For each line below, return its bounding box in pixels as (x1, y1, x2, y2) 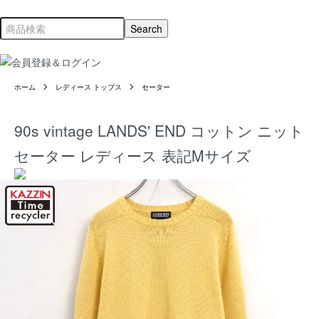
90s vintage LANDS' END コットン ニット (14, 119, 304, 141)
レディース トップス (56, 81, 122, 92)
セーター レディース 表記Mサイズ (14, 144, 251, 166)
